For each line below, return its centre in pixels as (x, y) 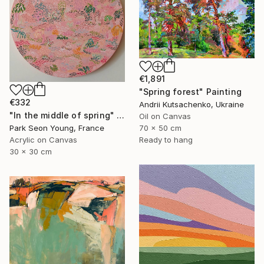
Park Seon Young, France (57, 128)
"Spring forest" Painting (190, 92)
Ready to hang (166, 140)
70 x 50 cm (160, 128)
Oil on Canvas (165, 116)
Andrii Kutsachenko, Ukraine (192, 105)
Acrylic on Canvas (43, 140)
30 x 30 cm (31, 152)
